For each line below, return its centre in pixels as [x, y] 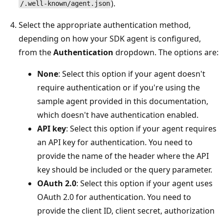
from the [36, 52]
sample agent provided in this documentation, [123, 101]
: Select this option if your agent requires [141, 128]
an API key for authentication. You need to [115, 142]
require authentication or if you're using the [119, 87]
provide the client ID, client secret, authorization [126, 210]
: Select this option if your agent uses [144, 183]
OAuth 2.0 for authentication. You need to [114, 197]
